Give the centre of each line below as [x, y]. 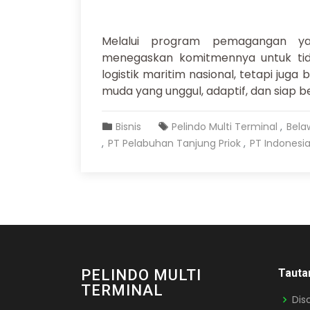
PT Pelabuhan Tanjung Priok [174, 143]
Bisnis [128, 126]
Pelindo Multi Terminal [225, 126]
